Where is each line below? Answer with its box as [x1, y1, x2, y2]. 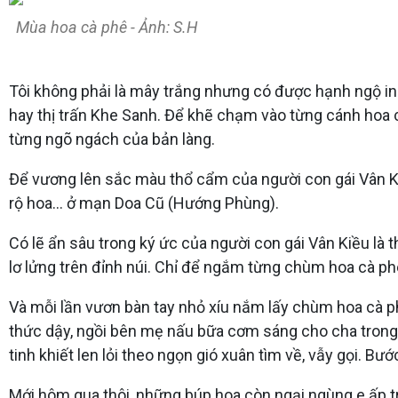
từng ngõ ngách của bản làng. [9, 129, 215, 148]
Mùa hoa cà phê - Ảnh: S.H [9, 17, 197, 36]
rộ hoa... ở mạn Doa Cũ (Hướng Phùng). [9, 193, 279, 212]
